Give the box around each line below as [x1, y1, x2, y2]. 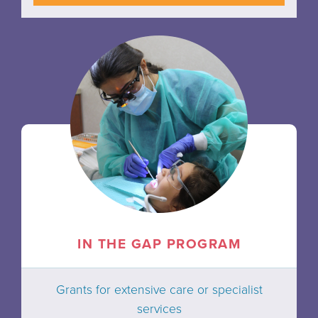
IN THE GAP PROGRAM [77, 235, 241, 252]
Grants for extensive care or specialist [55, 282, 263, 297]
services [136, 301, 182, 317]
